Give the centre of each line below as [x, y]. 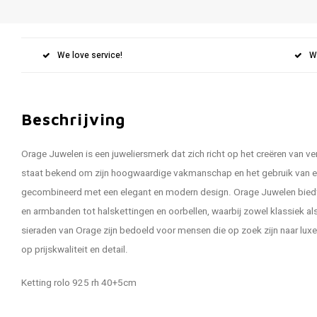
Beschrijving [74, 119]
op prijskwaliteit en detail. [75, 250]
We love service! [90, 55]
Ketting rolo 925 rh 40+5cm [79, 283]
